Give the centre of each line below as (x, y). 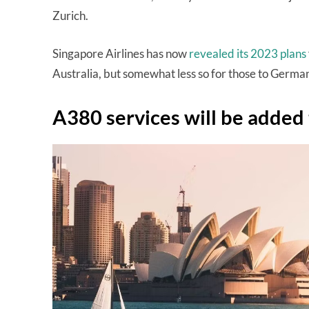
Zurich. (71, 16)
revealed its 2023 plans (248, 53)
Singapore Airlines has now (121, 53)
